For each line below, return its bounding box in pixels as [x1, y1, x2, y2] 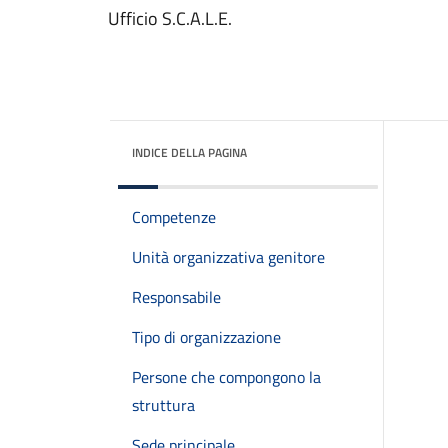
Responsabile [132, 285, 221, 309]
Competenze [132, 205, 216, 229]
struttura [132, 393, 195, 417]
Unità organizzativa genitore [132, 245, 325, 269]
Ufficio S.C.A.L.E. [108, 5, 232, 32]
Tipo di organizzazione [132, 325, 281, 349]
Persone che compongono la [132, 365, 321, 389]
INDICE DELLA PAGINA [132, 143, 247, 162]
